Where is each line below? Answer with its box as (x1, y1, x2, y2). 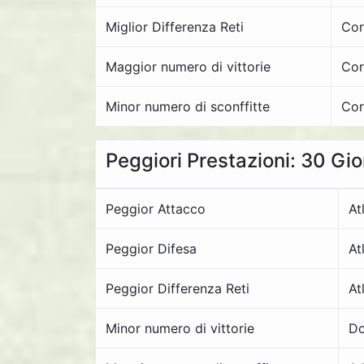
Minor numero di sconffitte (106, 98, 270, 115)
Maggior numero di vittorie (106, 58, 271, 75)
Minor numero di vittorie (106, 320, 254, 336)
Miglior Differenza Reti (106, 19, 244, 35)
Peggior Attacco (106, 201, 206, 217)
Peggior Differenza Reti (106, 280, 249, 297)
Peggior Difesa (106, 240, 197, 257)
